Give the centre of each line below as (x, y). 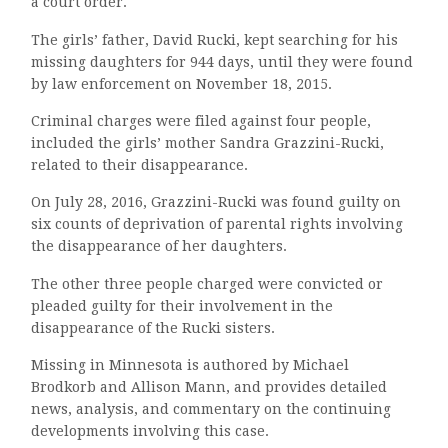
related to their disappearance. (140, 165)
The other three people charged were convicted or (207, 283)
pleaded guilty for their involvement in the (182, 305)
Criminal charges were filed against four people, (201, 121)
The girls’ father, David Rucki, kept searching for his (215, 39)
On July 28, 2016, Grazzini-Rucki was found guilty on (216, 202)
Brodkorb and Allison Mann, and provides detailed (209, 387)
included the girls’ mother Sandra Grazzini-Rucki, (208, 143)
